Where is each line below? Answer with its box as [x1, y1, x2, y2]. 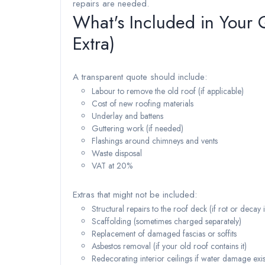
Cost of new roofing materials [92, 98, 193, 109]
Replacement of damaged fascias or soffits [92, 228, 237, 240]
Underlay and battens [92, 110, 163, 122]
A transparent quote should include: [73, 70, 207, 83]
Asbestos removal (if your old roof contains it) [92, 240, 247, 252]
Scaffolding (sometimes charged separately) [92, 215, 241, 227]
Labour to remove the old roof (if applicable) [92, 85, 244, 97]
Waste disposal [92, 147, 142, 159]
